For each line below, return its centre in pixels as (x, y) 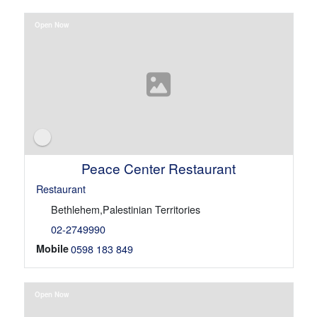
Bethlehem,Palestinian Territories (125, 209)
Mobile (52, 249)
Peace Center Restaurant (158, 168)
